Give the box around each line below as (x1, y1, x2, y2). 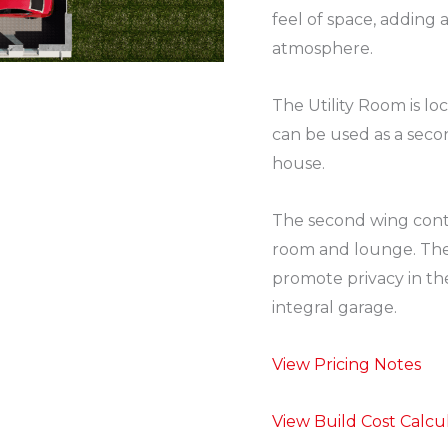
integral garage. (272, 297, 397, 317)
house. (272, 153, 325, 173)
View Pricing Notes (272, 354, 421, 374)
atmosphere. (272, 38, 373, 58)
